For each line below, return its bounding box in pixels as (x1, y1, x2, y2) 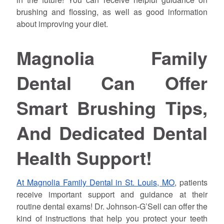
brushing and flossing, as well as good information (16, 5, 208, 17)
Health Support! (16, 144, 152, 170)
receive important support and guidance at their (16, 188, 208, 200)
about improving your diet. (16, 17, 108, 29)
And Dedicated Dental (16, 119, 208, 145)
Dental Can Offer (16, 69, 208, 95)
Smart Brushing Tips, (16, 94, 208, 120)
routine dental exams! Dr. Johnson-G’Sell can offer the (16, 200, 208, 212)
